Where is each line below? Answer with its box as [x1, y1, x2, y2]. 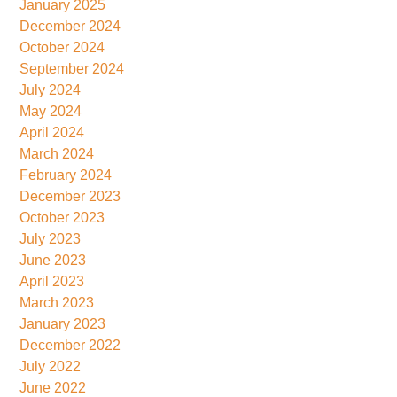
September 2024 [19, 60, 125, 76]
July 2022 [19, 358, 82, 374]
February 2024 [19, 167, 113, 183]
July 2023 [19, 230, 82, 246]
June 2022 [19, 379, 87, 395]
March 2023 [19, 294, 95, 310]
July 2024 [19, 82, 82, 97]
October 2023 [19, 209, 105, 225]
